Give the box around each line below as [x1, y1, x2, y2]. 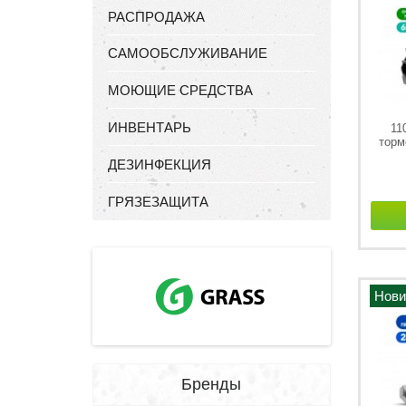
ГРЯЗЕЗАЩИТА [108, 194, 208, 209]
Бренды [181, 375, 242, 393]
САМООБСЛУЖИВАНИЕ [108, 45, 267, 61]
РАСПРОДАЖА [108, 9, 205, 24]
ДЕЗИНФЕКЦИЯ [108, 157, 211, 172]
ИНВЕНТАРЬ [108, 120, 191, 135]
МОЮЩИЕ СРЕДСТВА [108, 82, 253, 98]
